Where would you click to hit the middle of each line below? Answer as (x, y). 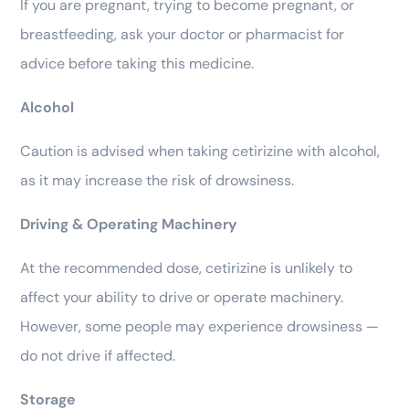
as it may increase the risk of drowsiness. (157, 180)
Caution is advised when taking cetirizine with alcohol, (200, 151)
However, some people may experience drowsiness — (199, 326)
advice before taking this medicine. (137, 63)
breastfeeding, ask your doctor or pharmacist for (182, 34)
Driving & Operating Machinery (129, 224)
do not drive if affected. (98, 355)
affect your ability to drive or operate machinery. (182, 297)
